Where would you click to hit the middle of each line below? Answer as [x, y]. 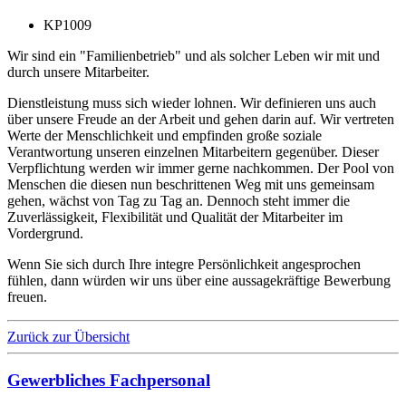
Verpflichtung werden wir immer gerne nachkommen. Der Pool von [201, 168]
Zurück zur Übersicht [68, 336]
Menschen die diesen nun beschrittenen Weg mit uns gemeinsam [191, 184]
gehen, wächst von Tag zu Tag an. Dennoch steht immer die [179, 200]
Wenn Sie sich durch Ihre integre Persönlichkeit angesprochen [184, 264]
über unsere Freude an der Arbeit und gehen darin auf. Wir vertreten [201, 119]
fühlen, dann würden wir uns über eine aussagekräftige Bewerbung [199, 280]
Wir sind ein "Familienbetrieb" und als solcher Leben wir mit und [193, 55]
